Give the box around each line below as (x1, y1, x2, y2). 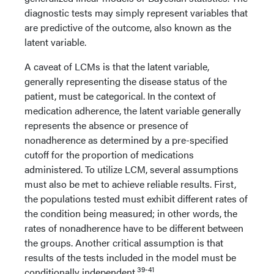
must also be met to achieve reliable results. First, (24, 177, 236, 191)
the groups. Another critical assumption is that (24, 235, 223, 250)
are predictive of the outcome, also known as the (24, 20, 231, 34)
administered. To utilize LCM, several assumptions (24, 162, 239, 176)
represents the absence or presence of (24, 118, 188, 132)
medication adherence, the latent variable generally (24, 103, 241, 117)
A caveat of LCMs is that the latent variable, (24, 59, 209, 73)
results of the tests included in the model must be (24, 250, 236, 264)
